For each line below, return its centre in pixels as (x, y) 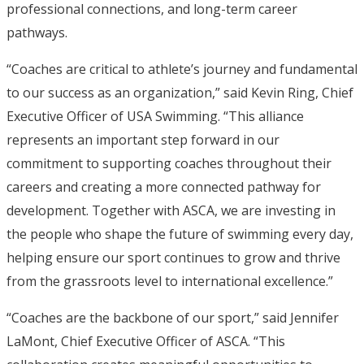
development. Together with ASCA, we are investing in (171, 211)
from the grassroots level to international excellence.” (170, 282)
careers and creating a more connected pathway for (164, 187)
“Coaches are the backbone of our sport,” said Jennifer (173, 318)
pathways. (37, 33)
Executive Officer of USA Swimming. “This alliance (155, 117)
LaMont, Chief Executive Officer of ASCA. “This (146, 342)
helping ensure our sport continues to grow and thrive (173, 258)
